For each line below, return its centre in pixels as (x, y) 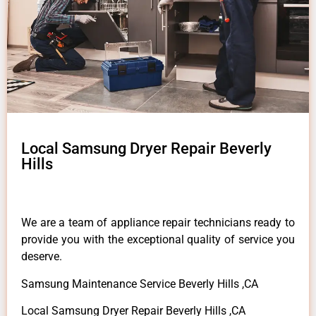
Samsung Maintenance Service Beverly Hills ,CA (140, 284)
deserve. (42, 257)
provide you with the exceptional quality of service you (158, 240)
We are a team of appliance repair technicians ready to (158, 223)
